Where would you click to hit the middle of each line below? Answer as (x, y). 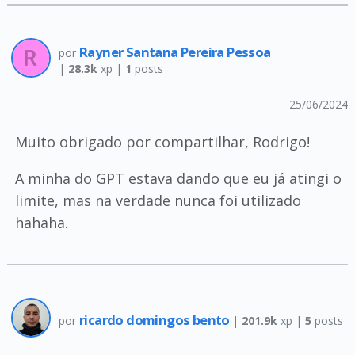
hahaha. (41, 223)
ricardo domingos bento (156, 319)
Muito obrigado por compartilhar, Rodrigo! (162, 142)
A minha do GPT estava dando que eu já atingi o (178, 178)
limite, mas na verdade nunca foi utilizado (158, 200)
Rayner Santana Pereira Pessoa (175, 52)
